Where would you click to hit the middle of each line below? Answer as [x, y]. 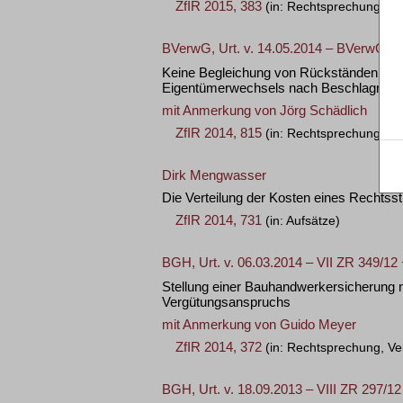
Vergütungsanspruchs [226, 302]
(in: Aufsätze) [301, 221]
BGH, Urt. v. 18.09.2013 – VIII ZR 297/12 [282, 389]
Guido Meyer [318, 324]
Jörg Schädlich [323, 110]
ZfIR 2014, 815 [219, 133]
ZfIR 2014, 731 [219, 220]
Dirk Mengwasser [214, 175]
